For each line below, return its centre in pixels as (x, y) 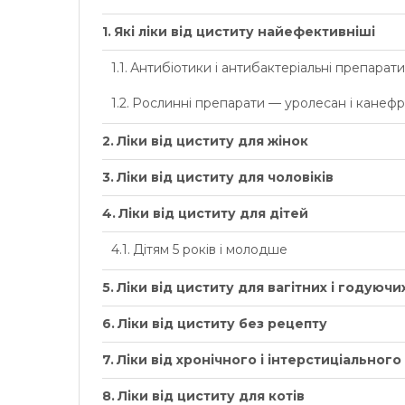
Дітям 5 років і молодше (210, 249)
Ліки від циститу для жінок (212, 141)
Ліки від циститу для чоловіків (225, 177)
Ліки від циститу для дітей (213, 213)
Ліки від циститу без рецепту (222, 323)
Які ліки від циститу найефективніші (244, 31)
